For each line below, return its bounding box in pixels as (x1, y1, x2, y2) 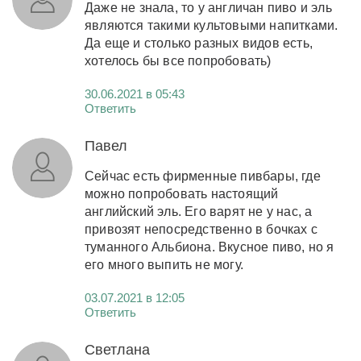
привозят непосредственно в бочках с (85, 222, 317, 236)
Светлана (85, 341, 150, 358)
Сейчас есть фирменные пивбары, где (85, 168, 321, 183)
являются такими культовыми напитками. (85, 18, 338, 32)
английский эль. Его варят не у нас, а (85, 204, 313, 218)
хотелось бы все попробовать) (85, 53, 272, 68)
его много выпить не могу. (85, 257, 243, 272)
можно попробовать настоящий (85, 186, 279, 201)
